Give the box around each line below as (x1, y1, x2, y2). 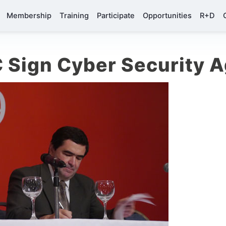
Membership (6, 11, 51, 20)
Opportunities (142, 11, 192, 20)
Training (59, 11, 89, 20)
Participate (96, 11, 135, 20)
